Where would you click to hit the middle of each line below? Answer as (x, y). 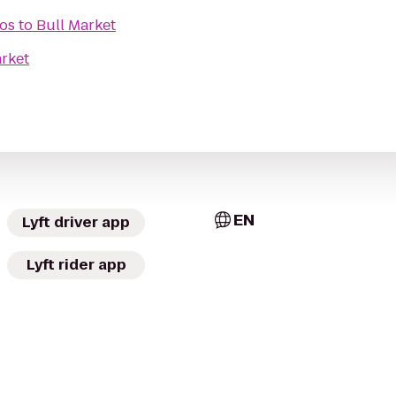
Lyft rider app (76, 265)
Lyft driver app (76, 222)
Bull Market (76, 25)
